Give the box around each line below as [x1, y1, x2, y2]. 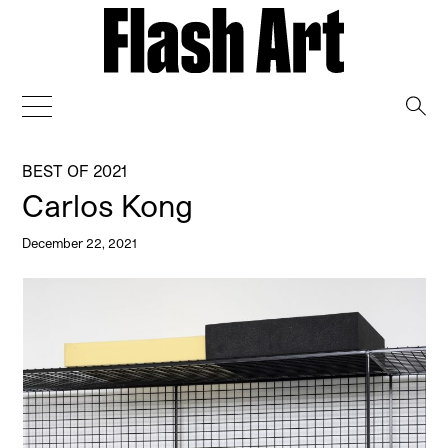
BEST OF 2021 [22, 160, 128, 180]
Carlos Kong [22, 186, 194, 223]
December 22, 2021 [22, 234, 138, 250]
